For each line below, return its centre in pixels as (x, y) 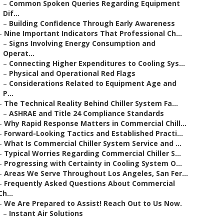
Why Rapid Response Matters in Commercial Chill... (95, 123)
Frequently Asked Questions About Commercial (89, 183)
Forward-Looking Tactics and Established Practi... (93, 133)
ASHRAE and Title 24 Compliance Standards (86, 113)
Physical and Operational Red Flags (72, 73)
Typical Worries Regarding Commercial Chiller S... (92, 153)
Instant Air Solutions (46, 213)
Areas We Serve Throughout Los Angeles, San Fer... (96, 173)
